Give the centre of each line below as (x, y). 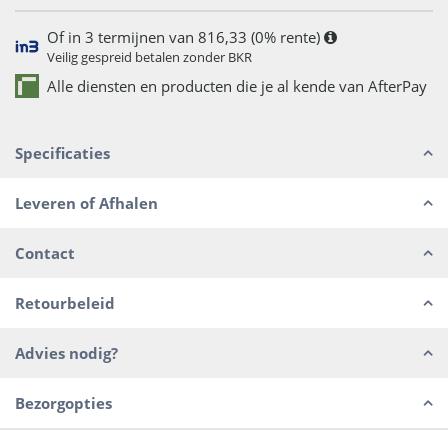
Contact (45, 253)
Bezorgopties (63, 403)
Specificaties (62, 153)
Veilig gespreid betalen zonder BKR (149, 56)
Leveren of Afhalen (86, 203)
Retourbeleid (65, 303)
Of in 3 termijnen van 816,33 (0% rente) (183, 36)
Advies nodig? (66, 353)
